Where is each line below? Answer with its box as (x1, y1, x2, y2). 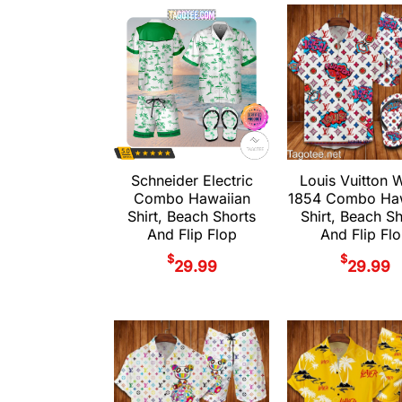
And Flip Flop (146, 225, 237, 244)
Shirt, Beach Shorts (127, 207, 257, 226)
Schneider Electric (130, 171, 253, 190)
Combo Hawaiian (133, 189, 250, 208)
